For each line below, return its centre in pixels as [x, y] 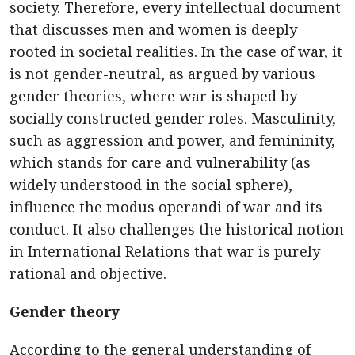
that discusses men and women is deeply [153, 30]
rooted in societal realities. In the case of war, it [176, 52]
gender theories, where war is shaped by [153, 96]
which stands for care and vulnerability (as [160, 163]
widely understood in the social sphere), [151, 185]
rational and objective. [88, 274]
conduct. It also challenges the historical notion [177, 229]
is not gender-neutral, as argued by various [162, 74]
